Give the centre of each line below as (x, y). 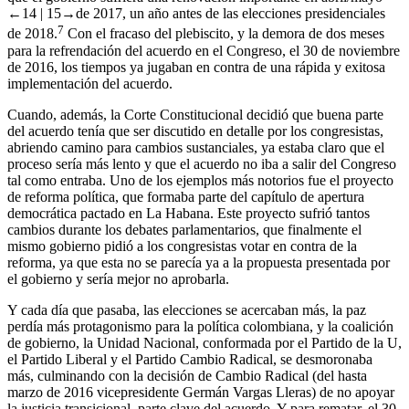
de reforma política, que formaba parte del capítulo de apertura (186, 196)
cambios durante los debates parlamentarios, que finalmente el (184, 229)
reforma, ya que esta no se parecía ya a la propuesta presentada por (199, 262)
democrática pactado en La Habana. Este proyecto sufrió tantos (189, 213)
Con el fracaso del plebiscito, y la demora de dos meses (224, 34)
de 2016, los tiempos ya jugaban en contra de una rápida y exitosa (196, 67)
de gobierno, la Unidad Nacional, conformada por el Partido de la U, (204, 342)
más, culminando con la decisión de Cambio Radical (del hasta (187, 375)
